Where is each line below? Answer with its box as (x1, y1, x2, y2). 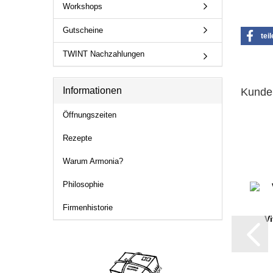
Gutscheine (63, 26, 103, 35)
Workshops (63, 2, 102, 11)
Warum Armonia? (63, 157, 123, 166)
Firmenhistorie (63, 203, 113, 212)
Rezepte (63, 133, 92, 143)
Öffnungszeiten (63, 110, 116, 119)
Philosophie (63, 180, 104, 189)
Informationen (63, 85, 122, 96)
